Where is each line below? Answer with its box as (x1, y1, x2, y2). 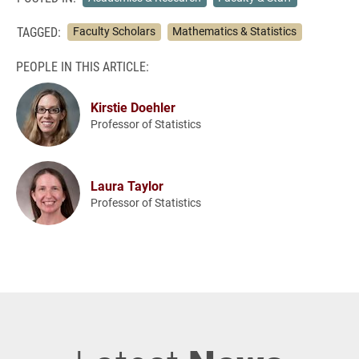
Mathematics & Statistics (172, 24, 297, 39)
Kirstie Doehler (91, 98, 176, 115)
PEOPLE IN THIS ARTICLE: (16, 58, 149, 75)
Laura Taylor (91, 176, 164, 194)
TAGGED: (17, 22, 61, 40)
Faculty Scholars (72, 24, 155, 39)
